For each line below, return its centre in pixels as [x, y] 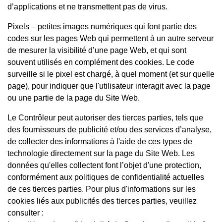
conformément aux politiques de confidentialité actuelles [106, 177]
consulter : [26, 213]
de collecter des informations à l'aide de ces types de [100, 141]
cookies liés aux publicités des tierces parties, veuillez [102, 201]
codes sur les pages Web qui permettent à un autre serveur [111, 38]
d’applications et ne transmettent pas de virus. [87, 6]
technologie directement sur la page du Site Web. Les [101, 153]
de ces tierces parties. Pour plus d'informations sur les [102, 189]
